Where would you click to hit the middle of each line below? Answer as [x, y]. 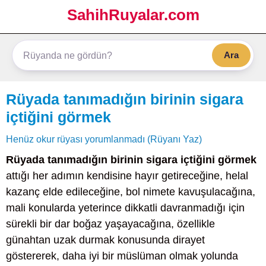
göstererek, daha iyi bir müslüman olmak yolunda [122, 256]
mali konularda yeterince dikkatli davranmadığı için [125, 208]
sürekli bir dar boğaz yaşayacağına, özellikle [110, 224]
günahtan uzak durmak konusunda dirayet [105, 240]
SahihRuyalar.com [133, 15]
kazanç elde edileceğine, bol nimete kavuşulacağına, [131, 192]
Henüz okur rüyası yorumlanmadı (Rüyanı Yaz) [104, 139]
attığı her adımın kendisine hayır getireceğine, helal [127, 176]
